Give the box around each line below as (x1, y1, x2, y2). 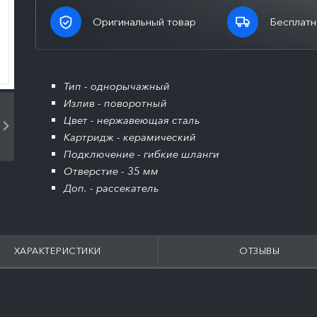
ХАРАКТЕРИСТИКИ (13, 245, 101, 256)
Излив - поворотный (64, 96, 167, 110)
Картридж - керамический (64, 130, 196, 144)
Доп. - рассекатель (64, 181, 159, 195)
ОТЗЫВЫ (239, 245, 279, 256)
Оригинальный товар (93, 15, 196, 28)
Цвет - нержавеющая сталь (64, 113, 200, 127)
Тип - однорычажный (64, 79, 170, 93)
